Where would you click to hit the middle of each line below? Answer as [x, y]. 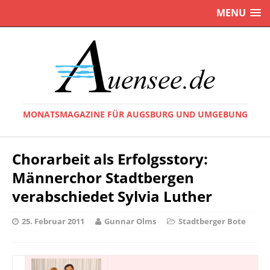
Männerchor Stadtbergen [103, 177]
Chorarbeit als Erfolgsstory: [110, 159]
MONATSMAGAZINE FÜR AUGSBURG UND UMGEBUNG [135, 114]
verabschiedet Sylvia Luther [112, 196]
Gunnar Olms [130, 221]
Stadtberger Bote [212, 221]
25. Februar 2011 [53, 221]
